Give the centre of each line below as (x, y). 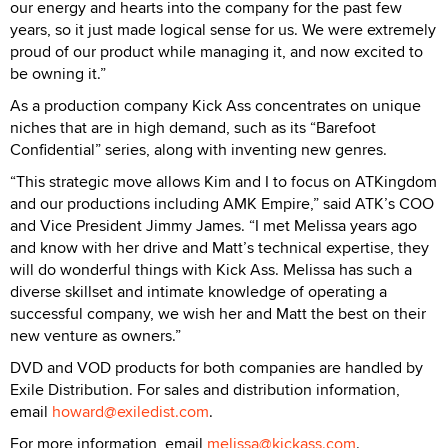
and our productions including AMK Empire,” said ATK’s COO (222, 204)
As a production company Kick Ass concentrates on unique (215, 106)
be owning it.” (58, 74)
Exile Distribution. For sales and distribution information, (205, 390)
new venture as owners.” (95, 336)
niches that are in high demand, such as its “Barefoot (193, 128)
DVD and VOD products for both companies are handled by (216, 368)
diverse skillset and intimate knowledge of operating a (198, 292)
